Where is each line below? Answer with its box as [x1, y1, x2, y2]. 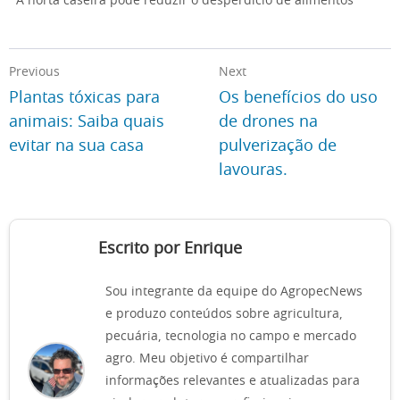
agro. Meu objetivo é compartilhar [105, 353, 309, 365]
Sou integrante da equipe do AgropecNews [105, 286, 362, 298]
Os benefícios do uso [219, 90, 379, 106]
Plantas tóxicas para [9, 90, 160, 106]
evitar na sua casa [9, 138, 144, 154]
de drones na [219, 114, 319, 130]
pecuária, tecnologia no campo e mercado [105, 330, 356, 343]
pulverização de [219, 138, 337, 154]
